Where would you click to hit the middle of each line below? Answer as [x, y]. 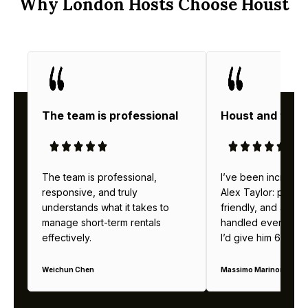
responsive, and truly [90, 192]
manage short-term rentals [101, 223]
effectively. [67, 238]
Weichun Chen [68, 270]
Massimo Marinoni [254, 270]
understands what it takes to [106, 208]
